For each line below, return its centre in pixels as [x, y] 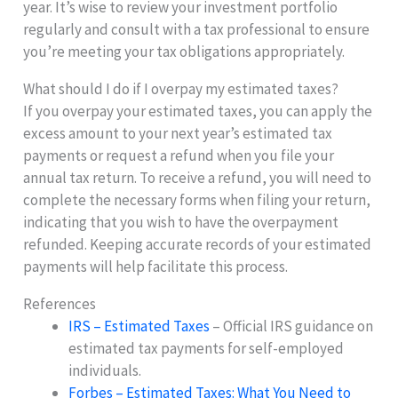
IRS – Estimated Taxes [139, 326]
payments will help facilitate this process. [156, 266]
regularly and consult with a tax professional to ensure [197, 29]
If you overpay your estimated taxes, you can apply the [198, 111]
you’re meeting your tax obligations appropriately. [184, 51]
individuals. [105, 370]
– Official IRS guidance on [292, 326]
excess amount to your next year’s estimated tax [178, 133]
